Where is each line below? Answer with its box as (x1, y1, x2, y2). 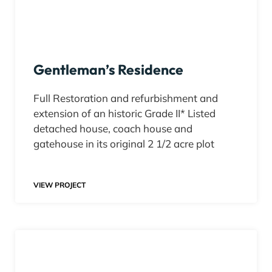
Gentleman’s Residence (33, 61, 183, 79)
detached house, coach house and (33, 122, 192, 135)
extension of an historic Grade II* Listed (33, 107, 216, 120)
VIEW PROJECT (33, 180, 86, 190)
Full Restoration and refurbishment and (33, 92, 218, 105)
